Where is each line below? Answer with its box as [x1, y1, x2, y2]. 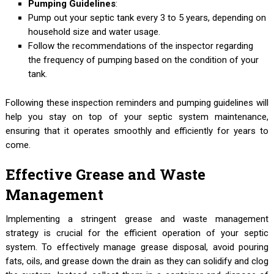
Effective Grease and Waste [5, 164, 206, 184]
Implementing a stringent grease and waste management [5, 213, 269, 224]
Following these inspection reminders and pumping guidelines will [5, 97, 269, 108]
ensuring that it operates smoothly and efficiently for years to [5, 125, 269, 136]
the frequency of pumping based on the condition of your [28, 54, 259, 65]
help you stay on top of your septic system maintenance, [5, 111, 269, 122]
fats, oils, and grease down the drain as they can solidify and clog [5, 255, 269, 267]
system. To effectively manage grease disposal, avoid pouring [5, 241, 269, 253]
